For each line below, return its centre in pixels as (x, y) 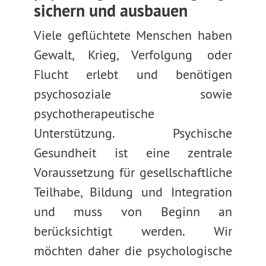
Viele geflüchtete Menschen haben (133, 35)
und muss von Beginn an (133, 211)
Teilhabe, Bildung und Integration (133, 192)
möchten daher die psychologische (133, 251)
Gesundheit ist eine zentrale (133, 153)
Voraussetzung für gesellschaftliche (133, 172)
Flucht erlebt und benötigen (133, 74)
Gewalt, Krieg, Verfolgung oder (133, 55)
